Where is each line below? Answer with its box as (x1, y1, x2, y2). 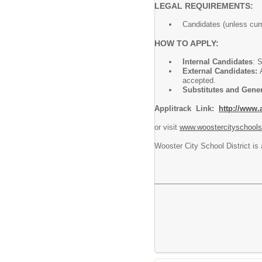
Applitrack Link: (154, 104, 219, 113)
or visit (154, 123, 180, 132)
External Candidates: (182, 67, 260, 75)
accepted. (182, 76, 216, 85)
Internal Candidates (182, 57, 253, 66)
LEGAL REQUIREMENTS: (154, 1, 253, 11)
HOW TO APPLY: (154, 39, 219, 48)
